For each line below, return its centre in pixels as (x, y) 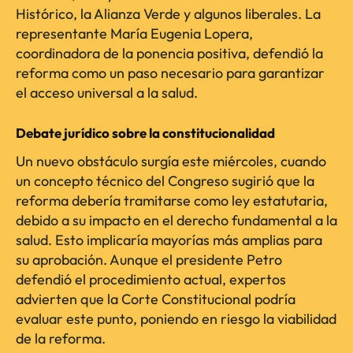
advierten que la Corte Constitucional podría (156, 299)
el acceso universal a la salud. (107, 93)
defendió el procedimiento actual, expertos (151, 280)
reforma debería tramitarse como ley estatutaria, (172, 201)
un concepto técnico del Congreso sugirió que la (165, 181)
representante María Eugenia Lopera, (134, 34)
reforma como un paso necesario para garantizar (170, 73)
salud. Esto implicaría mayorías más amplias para (169, 240)
